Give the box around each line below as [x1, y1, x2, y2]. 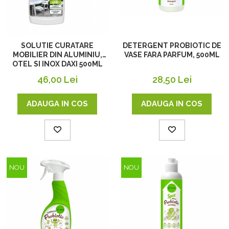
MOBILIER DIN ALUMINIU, [12, 51, 102, 59]
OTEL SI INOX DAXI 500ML [12, 60, 103, 68]
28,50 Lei [152, 74, 192, 85]
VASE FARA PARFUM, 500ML [124, 51, 220, 59]
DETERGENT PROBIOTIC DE [122, 41, 221, 50]
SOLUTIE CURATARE [21, 41, 94, 50]
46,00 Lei [37, 74, 78, 85]
